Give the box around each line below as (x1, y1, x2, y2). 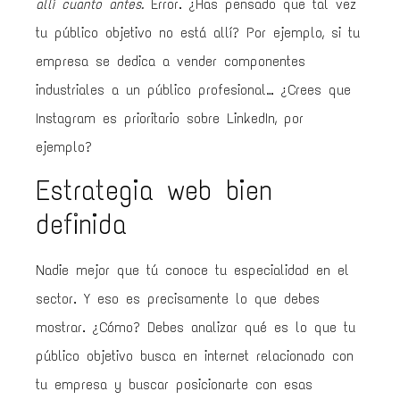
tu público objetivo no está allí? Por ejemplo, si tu (36, 23, 360, 41)
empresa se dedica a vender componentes (36, 52, 305, 70)
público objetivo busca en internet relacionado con (36, 347, 354, 365)
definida (36, 207, 127, 243)
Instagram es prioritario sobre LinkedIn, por (36, 109, 304, 127)
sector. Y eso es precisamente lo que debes (36, 290, 320, 308)
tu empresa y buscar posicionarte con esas (36, 376, 312, 394)
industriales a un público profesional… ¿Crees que (36, 80, 351, 98)
